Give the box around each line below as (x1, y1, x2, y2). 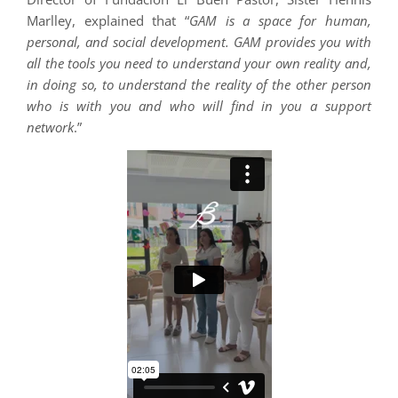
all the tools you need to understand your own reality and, (27, 53, 371, 72)
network (27, 117, 75, 136)
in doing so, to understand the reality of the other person (27, 75, 371, 93)
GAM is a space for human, (188, 11, 371, 29)
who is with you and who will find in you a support (27, 96, 371, 115)
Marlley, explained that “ (27, 11, 189, 29)
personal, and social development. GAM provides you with (27, 32, 371, 51)
